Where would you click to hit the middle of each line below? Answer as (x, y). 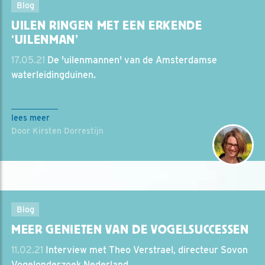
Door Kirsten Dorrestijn (57, 130)
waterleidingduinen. (54, 75)
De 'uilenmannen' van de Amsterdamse (131, 60)
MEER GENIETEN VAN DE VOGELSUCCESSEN (130, 229)
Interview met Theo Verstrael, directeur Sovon (146, 250)
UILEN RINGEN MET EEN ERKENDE (107, 25)
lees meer (30, 117)
